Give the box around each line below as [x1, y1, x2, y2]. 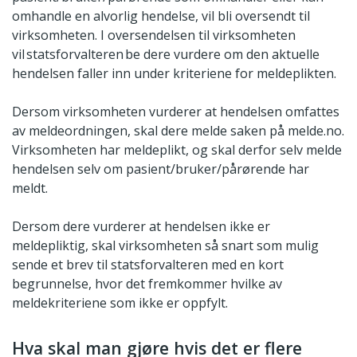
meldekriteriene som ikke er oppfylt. [12, 294, 228, 312]
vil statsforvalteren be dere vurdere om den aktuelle [12, 45, 320, 64]
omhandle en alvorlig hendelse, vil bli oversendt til [12, 7, 310, 25]
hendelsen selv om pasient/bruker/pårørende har [12, 160, 309, 178]
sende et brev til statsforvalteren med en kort [12, 256, 284, 274]
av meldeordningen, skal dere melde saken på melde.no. [12, 122, 344, 140]
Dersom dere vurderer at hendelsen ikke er [12, 218, 270, 236]
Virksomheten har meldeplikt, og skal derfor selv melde [12, 141, 342, 159]
